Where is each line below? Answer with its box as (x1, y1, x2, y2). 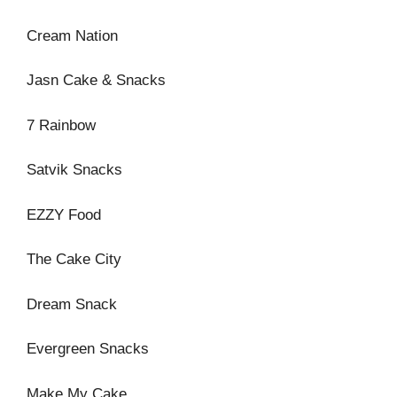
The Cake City (27, 251, 121, 268)
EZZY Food (27, 206, 101, 223)
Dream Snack (27, 295, 117, 313)
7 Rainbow (27, 116, 96, 134)
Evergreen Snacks (27, 340, 149, 357)
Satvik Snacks (27, 161, 122, 178)
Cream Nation (27, 27, 118, 44)
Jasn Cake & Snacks (27, 72, 166, 89)
